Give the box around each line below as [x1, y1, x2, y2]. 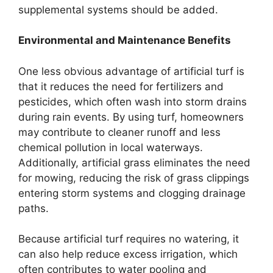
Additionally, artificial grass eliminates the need [18, 156, 250, 169]
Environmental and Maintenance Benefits [18, 34, 231, 46]
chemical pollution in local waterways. [18, 141, 203, 154]
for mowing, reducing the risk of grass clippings [18, 171, 249, 184]
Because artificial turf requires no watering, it [18, 233, 239, 245]
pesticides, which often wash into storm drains [18, 95, 247, 108]
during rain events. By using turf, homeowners [18, 110, 244, 123]
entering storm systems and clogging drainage [18, 186, 246, 199]
